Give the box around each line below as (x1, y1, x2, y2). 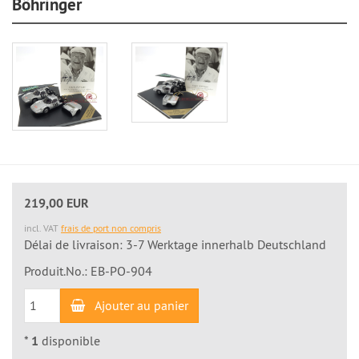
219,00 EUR (24, 194, 89, 212)
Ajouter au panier (95, 296, 188, 313)
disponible (38, 332, 100, 349)
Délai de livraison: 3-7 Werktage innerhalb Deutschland (24, 236, 326, 252)
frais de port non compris (61, 221, 161, 234)
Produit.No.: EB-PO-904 (24, 262, 152, 279)
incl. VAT (24, 221, 61, 234)
